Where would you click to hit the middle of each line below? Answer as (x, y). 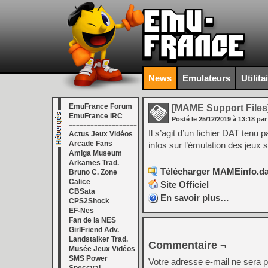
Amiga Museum (95, 153)
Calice (80, 182)
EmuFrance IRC (96, 116)
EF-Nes (81, 211)
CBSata (82, 191)
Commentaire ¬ (188, 245)
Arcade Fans (91, 144)
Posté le (185, 119)
